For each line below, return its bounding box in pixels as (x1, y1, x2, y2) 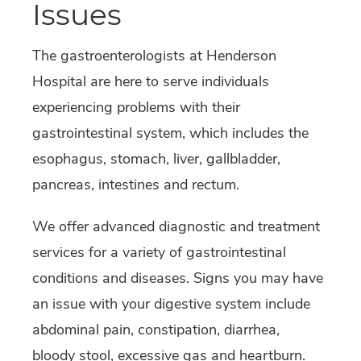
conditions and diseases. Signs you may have (32, 268, 323, 288)
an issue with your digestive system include (32, 294, 310, 314)
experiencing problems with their (32, 98, 240, 118)
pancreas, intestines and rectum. (32, 175, 239, 195)
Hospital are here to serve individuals (32, 72, 269, 92)
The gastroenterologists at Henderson (32, 46, 276, 66)
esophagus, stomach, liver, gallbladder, (32, 149, 280, 169)
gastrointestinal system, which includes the (32, 123, 309, 143)
